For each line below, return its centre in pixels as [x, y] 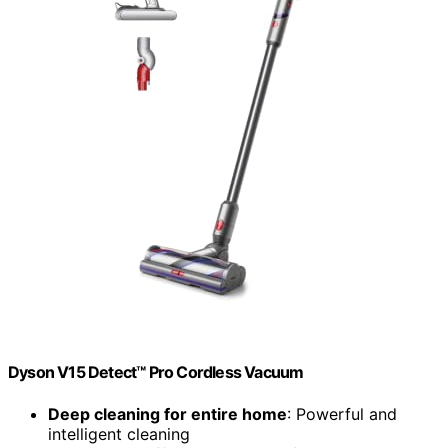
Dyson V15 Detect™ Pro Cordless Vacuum [156, 372]
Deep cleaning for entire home [167, 413]
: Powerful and [342, 413]
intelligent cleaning [119, 433]
